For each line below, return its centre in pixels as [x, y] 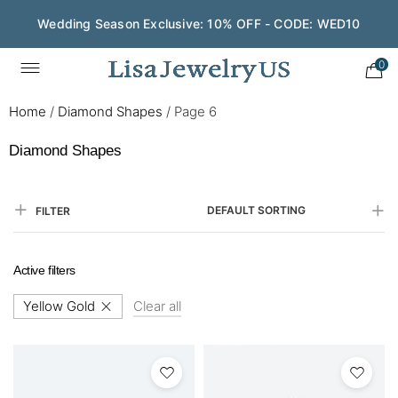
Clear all [157, 306]
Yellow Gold [59, 306]
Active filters [45, 270]
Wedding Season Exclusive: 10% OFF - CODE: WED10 [199, 24]
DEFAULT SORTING [256, 210]
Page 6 [195, 111]
